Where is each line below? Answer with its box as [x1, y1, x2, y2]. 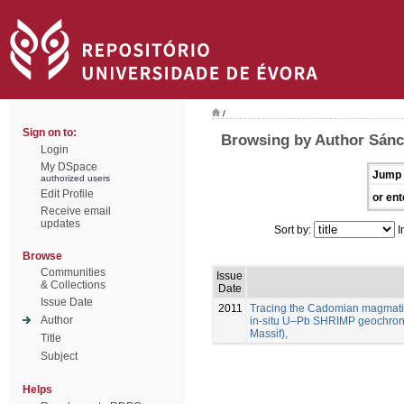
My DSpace [41, 161, 97, 173]
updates [41, 217, 80, 230]
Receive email [41, 205, 111, 217]
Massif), [250, 326, 288, 340]
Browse [23, 250, 62, 262]
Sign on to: [23, 126, 77, 139]
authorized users [41, 173, 110, 183]
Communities [41, 266, 106, 279]
